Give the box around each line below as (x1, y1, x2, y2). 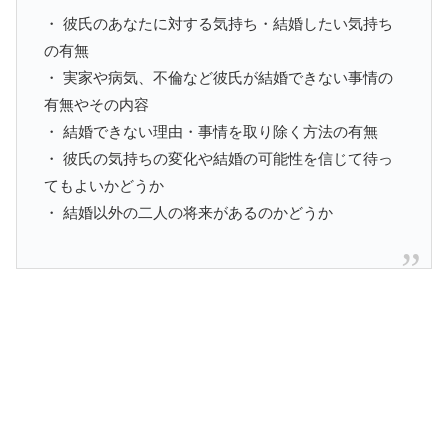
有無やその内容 (44, 95, 149, 113)
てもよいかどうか (44, 176, 164, 194)
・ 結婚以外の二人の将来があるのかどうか (44, 203, 333, 221)
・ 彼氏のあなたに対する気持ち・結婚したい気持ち (44, 14, 393, 32)
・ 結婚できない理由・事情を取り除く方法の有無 (44, 122, 378, 140)
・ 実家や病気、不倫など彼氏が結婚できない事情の (44, 68, 393, 86)
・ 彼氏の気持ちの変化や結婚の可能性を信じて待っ (44, 149, 393, 167)
